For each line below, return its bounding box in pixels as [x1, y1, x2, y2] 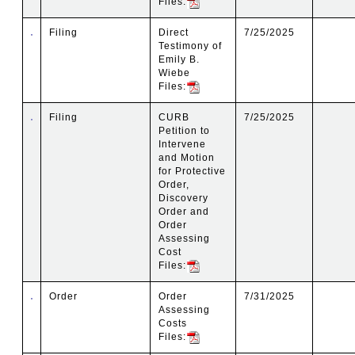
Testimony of [158, 40, 223, 52]
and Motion [158, 151, 216, 163]
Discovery [158, 192, 209, 204]
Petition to [158, 124, 211, 136]
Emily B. [158, 53, 200, 65]
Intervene [158, 138, 207, 150]
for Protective [158, 165, 227, 177]
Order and [158, 205, 210, 217]
